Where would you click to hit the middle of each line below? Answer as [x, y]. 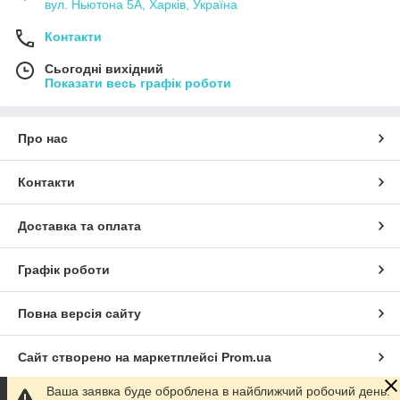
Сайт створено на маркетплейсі [120, 358]
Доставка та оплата [79, 226]
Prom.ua [246, 358]
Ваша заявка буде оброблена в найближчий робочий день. [218, 391]
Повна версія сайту [79, 314]
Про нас [43, 139]
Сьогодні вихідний [104, 69]
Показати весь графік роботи [138, 83]
